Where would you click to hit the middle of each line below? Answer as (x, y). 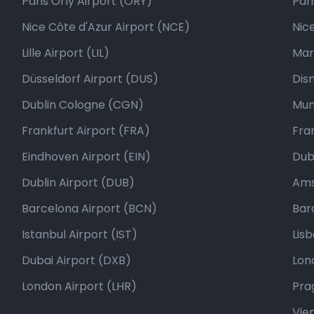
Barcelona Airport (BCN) (89, 209)
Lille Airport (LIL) (65, 53)
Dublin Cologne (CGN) (82, 105)
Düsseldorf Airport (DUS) (90, 79)
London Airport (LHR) (79, 286)
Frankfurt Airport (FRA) (86, 131)
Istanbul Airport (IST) (79, 234)
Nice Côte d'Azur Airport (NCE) (105, 27)
